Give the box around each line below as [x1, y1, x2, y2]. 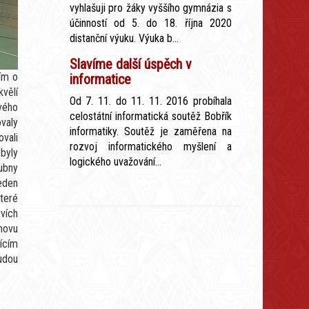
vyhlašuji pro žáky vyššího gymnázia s [69, 1, 232, 14]
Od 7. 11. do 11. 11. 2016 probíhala [69, 94, 232, 108]
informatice [69, 71, 131, 88]
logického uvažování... [69, 155, 161, 168]
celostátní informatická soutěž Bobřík [69, 110, 232, 123]
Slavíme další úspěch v [69, 56, 192, 72]
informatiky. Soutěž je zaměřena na [69, 125, 232, 138]
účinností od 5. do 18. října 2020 [69, 17, 232, 30]
